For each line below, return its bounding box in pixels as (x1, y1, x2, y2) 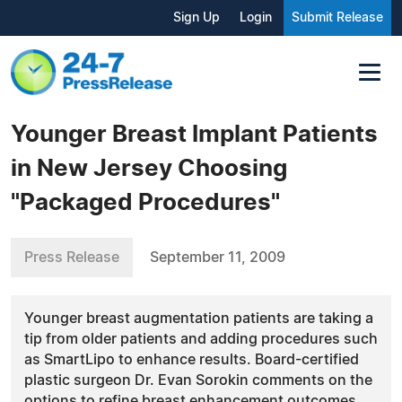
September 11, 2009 (150, 249, 285, 265)
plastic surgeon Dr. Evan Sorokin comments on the (24, 372, 372, 388)
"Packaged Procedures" (11, 190, 280, 214)
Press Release (24, 249, 119, 265)
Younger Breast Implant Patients (11, 122, 378, 146)
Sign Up (173, 12, 220, 24)
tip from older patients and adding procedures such (24, 331, 378, 346)
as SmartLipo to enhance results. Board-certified (24, 352, 359, 367)
